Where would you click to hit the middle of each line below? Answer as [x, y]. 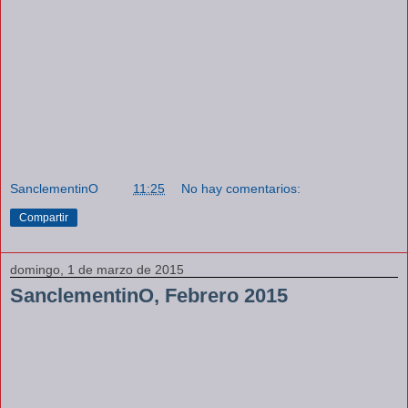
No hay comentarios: [241, 188]
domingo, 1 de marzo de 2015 [97, 269]
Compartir [44, 217]
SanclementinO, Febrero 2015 [149, 295]
